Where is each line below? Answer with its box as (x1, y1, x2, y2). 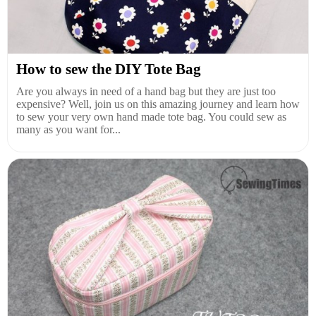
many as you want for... (16, 123, 121, 135)
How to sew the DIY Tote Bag (16, 60, 201, 78)
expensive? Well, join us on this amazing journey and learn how (16, 97, 300, 110)
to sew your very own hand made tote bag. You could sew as (16, 110, 286, 123)
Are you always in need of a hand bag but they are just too (16, 85, 276, 97)
